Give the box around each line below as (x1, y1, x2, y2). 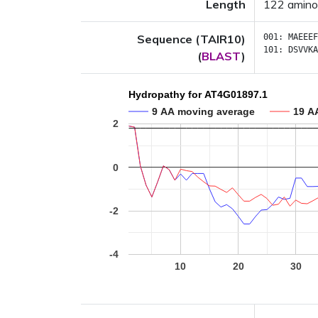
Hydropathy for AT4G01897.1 (128, 89, 268, 101)
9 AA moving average (152, 105, 255, 117)
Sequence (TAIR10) (137, 32, 246, 46)
